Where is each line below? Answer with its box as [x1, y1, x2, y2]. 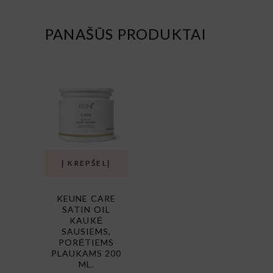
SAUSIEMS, [61, 226, 112, 236]
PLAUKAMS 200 [51, 248, 122, 258]
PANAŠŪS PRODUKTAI [45, 25, 207, 43]
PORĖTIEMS [58, 237, 115, 247]
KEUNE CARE [57, 193, 116, 204]
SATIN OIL [62, 204, 110, 214]
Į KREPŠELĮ [62, 158, 111, 168]
